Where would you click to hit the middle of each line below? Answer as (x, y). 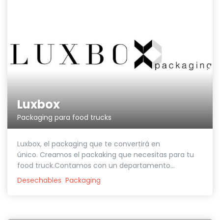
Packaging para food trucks (64, 118)
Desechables (39, 180)
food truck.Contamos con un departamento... (96, 166)
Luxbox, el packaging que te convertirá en (89, 144)
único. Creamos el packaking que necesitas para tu (106, 155)
